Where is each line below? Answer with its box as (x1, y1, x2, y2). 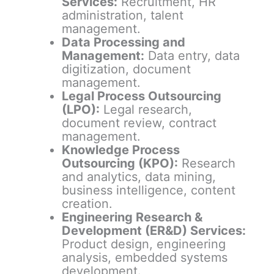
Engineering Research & (61, 210, 202, 225)
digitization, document (61, 62, 191, 77)
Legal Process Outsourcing (61, 89, 221, 104)
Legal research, (99, 102, 192, 117)
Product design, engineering (61, 237, 226, 252)
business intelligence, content (61, 183, 235, 198)
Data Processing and (61, 35, 185, 50)
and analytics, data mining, (61, 169, 216, 185)
